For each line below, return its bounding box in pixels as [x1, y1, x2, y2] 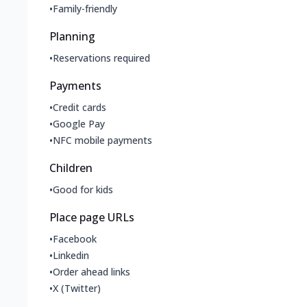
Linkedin [53, 249, 89, 262]
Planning [49, 29, 95, 45]
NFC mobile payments [53, 134, 152, 147]
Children [49, 160, 93, 176]
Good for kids [53, 183, 113, 197]
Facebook [53, 232, 97, 246]
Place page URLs [49, 210, 134, 225]
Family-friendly [53, 2, 117, 16]
